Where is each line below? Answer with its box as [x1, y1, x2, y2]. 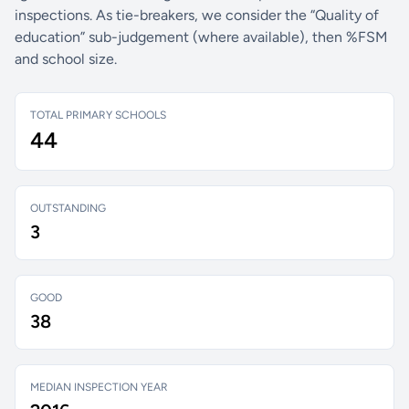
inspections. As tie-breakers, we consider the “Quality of [15, 6, 379, 24]
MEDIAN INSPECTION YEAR [30, 381, 168, 393]
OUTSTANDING [30, 202, 106, 215]
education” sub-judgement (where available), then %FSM [15, 28, 388, 46]
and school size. [15, 50, 117, 68]
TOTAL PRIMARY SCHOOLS [30, 109, 166, 121]
